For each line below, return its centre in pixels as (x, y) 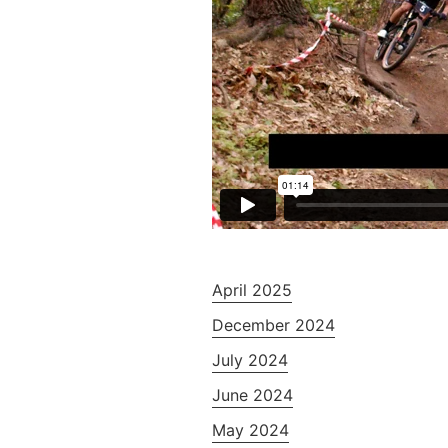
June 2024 (252, 394)
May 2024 (250, 429)
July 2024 (250, 359)
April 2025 (252, 289)
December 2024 (273, 324)
